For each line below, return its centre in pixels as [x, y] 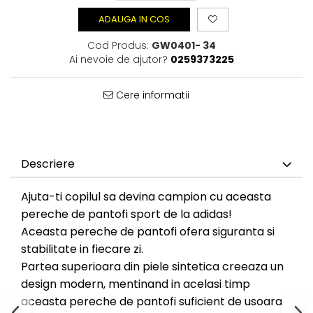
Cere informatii [151, 95]
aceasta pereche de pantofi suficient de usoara [152, 302]
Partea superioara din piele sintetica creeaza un [152, 267]
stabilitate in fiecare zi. [82, 249]
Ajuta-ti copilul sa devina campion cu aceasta [146, 197]
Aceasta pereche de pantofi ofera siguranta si [148, 232]
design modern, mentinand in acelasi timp [136, 284]
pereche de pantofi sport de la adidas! [126, 214]
